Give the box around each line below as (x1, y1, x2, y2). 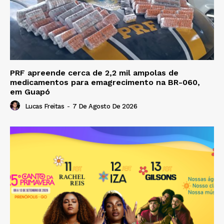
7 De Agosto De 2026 (72, 102, 137, 110)
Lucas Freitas (24, 102, 64, 110)
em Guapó (10, 86, 50, 96)
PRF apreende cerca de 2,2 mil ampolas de (10, 67, 178, 77)
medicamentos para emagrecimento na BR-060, (10, 77, 200, 87)
